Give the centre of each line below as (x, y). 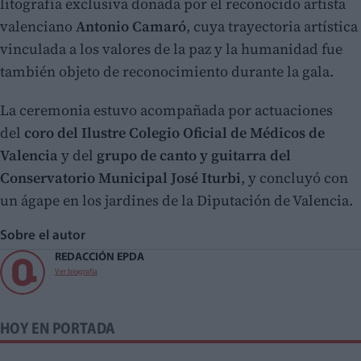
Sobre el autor (46, 236)
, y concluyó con (295, 178)
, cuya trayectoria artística (272, 27)
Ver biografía (76, 272)
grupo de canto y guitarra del (194, 156)
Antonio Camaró (131, 27)
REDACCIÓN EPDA (100, 258)
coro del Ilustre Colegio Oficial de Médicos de (174, 133)
